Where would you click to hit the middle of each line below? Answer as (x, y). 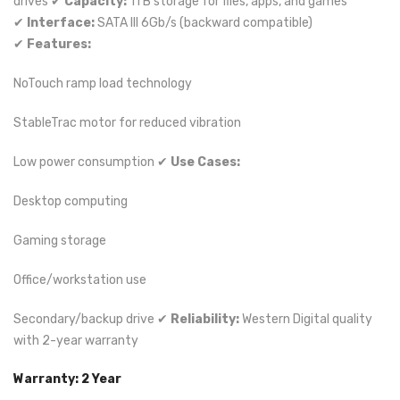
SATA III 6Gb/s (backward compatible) (204, 23)
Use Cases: (205, 162)
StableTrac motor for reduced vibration (127, 123)
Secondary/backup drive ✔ (92, 319)
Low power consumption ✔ (92, 162)
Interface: (61, 23)
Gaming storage (60, 241)
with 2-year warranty (76, 341)
